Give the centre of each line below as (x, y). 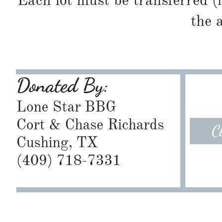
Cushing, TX (57, 142)
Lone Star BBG (66, 107)
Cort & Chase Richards (90, 124)
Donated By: (62, 85)
